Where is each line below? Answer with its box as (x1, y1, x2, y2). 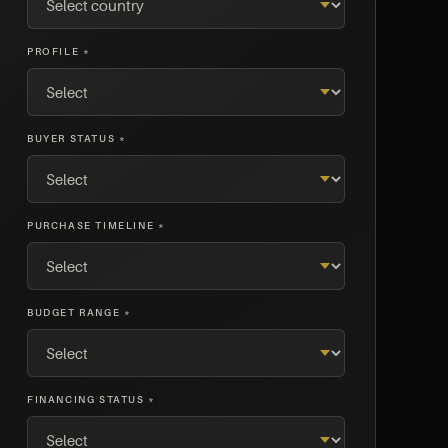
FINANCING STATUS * (27, 392, 156, 405)
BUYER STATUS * (27, 131, 127, 144)
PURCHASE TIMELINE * (27, 218, 166, 231)
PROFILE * (27, 44, 91, 57)
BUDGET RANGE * (27, 305, 132, 318)
